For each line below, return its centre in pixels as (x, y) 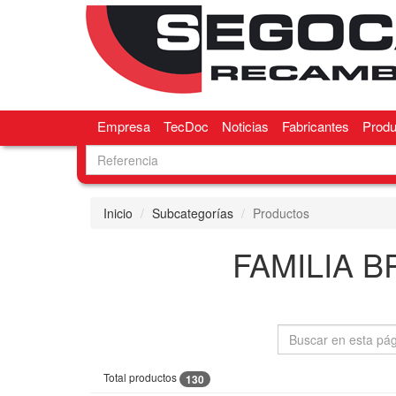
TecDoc (186, 126)
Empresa (123, 126)
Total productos (141, 377)
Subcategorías (193, 213)
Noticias (245, 126)
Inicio (118, 213)
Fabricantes (315, 126)
